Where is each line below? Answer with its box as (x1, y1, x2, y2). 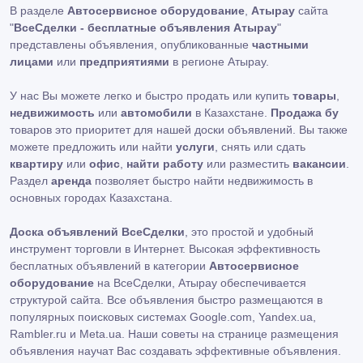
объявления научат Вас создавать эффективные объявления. (10, 344, 341, 357)
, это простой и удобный (185, 225, 314, 238)
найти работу (126, 157, 203, 170)
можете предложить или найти (10, 140, 176, 153)
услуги (176, 140, 215, 153)
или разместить (203, 157, 293, 170)
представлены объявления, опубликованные (10, 38, 252, 51)
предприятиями (79, 55, 169, 68)
